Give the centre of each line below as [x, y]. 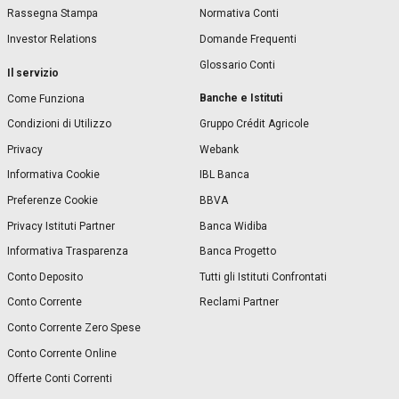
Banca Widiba [233, 226]
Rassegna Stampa [53, 14]
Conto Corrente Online [62, 353]
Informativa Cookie [53, 175]
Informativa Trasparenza [68, 252]
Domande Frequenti [248, 39]
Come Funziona [46, 98]
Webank [219, 149]
